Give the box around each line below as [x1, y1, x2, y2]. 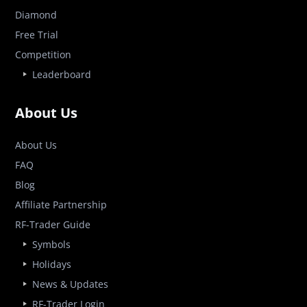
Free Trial [15, 28, 59, 42]
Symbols [32, 238, 71, 251]
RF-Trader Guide [15, 218, 91, 232]
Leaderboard [32, 68, 92, 82]
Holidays [32, 258, 72, 271]
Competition [15, 48, 72, 62]
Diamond [15, 8, 58, 22]
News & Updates [32, 278, 109, 291]
